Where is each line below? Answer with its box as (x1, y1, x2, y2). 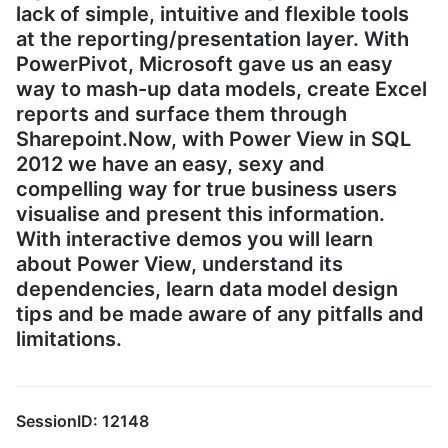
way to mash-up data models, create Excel (16, 76, 427, 101)
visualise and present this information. (16, 201, 385, 226)
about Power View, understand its (16, 251, 343, 276)
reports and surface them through (16, 101, 347, 126)
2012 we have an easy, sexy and (16, 151, 325, 176)
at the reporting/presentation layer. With (16, 26, 409, 51)
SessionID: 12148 (16, 410, 149, 431)
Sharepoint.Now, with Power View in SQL (16, 126, 411, 151)
